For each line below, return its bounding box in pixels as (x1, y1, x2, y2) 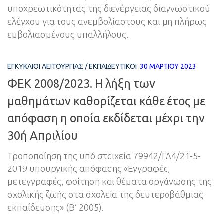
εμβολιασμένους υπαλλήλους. (7, 29, 128, 40)
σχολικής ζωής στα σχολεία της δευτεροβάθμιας (7, 189, 203, 199)
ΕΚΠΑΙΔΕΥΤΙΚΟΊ (89, 62, 137, 71)
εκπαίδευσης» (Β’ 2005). (7, 202, 104, 212)
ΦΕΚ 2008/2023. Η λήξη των (7, 76, 155, 90)
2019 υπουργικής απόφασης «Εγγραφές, (7, 163, 170, 173)
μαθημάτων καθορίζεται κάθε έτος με (7, 94, 205, 107)
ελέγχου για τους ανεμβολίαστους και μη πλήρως (7, 16, 207, 27)
